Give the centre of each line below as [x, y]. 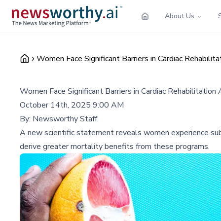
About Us [180, 16]
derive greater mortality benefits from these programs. [115, 146]
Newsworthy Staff [65, 119]
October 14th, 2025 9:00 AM [72, 105]
